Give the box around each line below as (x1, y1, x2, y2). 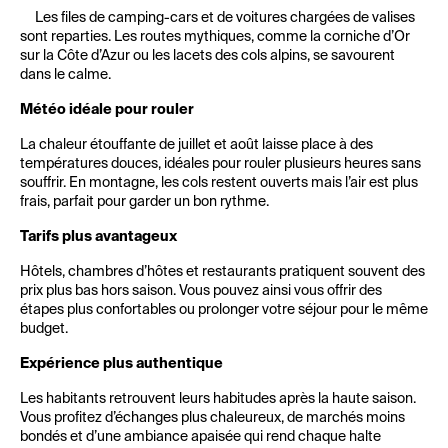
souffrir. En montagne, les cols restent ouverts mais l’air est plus (20, 176, 418, 190)
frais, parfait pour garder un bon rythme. (20, 195, 269, 209)
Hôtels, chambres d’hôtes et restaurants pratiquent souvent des (20, 265, 425, 279)
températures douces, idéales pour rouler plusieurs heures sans (20, 157, 421, 171)
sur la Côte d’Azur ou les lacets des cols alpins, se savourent (20, 49, 395, 63)
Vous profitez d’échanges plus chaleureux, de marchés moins (20, 411, 405, 425)
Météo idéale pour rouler (20, 103, 194, 117)
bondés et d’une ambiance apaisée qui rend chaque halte (20, 430, 381, 444)
